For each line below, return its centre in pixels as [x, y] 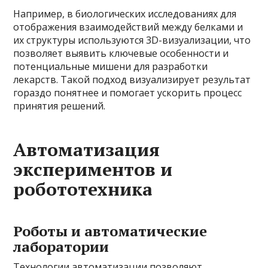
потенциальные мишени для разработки [111, 67]
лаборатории [61, 247]
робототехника [83, 189]
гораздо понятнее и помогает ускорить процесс [128, 93]
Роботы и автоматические [110, 231]
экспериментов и [93, 170]
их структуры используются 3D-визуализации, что [132, 40]
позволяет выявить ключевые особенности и [121, 54]
